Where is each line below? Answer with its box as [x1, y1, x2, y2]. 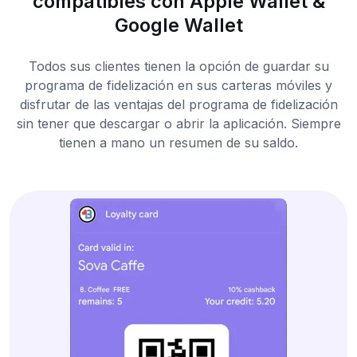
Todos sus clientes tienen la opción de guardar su [28, 58, 329, 75]
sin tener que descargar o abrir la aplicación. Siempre [16, 116, 341, 132]
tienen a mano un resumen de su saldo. [59, 135, 298, 151]
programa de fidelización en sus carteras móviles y [25, 77, 332, 94]
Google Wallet [114, 14, 243, 37]
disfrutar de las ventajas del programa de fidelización [19, 96, 338, 113]
